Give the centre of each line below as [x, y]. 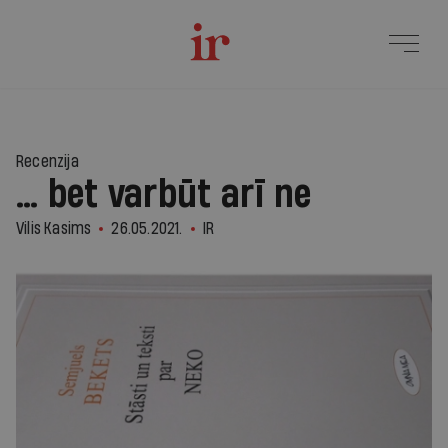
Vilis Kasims [54, 228]
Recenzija [47, 161]
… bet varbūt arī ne [164, 195]
